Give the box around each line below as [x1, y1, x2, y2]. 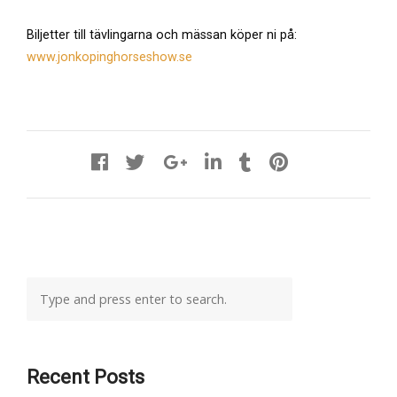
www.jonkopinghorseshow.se [27, 50, 192, 65]
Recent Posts [27, 366, 144, 389]
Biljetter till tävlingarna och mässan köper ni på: [27, 27, 297, 43]
